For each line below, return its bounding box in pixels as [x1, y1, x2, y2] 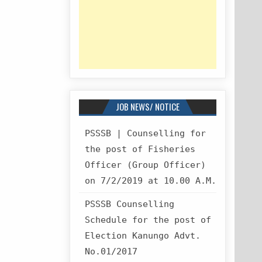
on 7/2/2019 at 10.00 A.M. [84, 175, 216, 186]
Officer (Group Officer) [84, 160, 206, 170]
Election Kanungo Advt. [84, 230, 201, 241]
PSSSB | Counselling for [84, 128, 206, 139]
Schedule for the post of [84, 215, 211, 225]
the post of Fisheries [84, 144, 195, 154]
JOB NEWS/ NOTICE [115, 100, 180, 113]
